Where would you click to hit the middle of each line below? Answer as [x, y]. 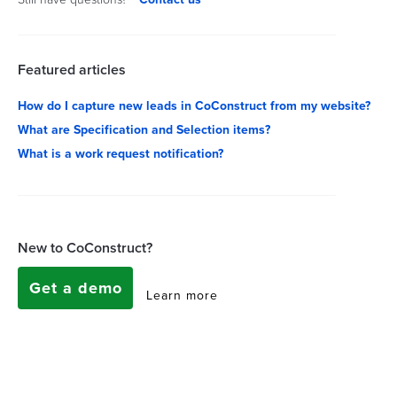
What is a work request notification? [121, 153]
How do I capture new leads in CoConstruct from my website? [194, 105]
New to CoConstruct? [85, 248]
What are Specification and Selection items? [144, 129]
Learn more [182, 295]
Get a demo [75, 288]
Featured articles [72, 69]
